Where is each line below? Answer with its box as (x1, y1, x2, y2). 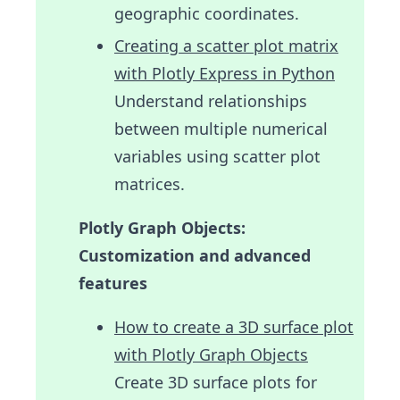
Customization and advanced (79, 244, 311, 266)
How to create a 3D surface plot (114, 315, 354, 337)
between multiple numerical (114, 117, 328, 139)
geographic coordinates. (114, 2, 299, 24)
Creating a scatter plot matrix (114, 34, 338, 56)
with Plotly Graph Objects (114, 343, 308, 365)
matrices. (114, 172, 185, 195)
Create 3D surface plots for (114, 371, 317, 393)
